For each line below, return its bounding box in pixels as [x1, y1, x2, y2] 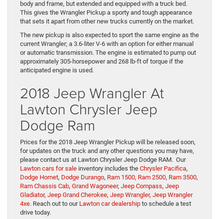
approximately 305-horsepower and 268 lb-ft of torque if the [20, 58, 183, 66]
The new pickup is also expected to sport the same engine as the [20, 31, 199, 39]
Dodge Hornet [20, 174, 58, 181]
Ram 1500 [107, 174, 135, 181]
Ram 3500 [169, 174, 197, 181]
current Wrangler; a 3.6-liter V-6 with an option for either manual [20, 40, 194, 48]
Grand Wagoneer [72, 182, 118, 190]
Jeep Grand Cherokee [47, 191, 107, 199]
